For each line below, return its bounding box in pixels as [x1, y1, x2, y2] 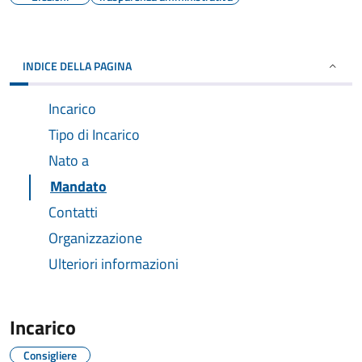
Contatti [48, 201, 98, 223]
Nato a [48, 149, 89, 171]
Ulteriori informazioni [48, 253, 179, 275]
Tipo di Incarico [48, 124, 140, 145]
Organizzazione [48, 227, 142, 249]
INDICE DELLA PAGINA [23, 57, 132, 74]
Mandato [50, 175, 107, 197]
